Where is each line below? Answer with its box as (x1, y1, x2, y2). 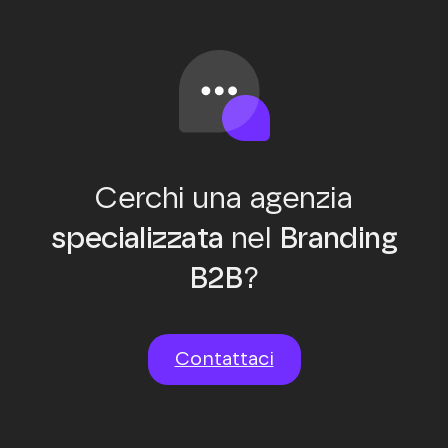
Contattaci (174, 349, 274, 369)
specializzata (50, 223, 224, 254)
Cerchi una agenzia (95, 183, 353, 214)
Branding (278, 223, 398, 254)
